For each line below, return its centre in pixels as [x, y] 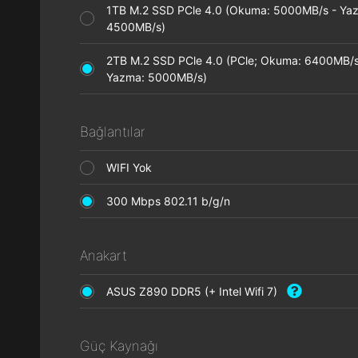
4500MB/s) [141, 27]
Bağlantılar [113, 132]
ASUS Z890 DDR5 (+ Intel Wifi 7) [197, 291]
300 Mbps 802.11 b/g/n [173, 201]
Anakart [103, 256]
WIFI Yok [134, 167]
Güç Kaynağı [119, 346]
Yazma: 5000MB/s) [161, 77]
